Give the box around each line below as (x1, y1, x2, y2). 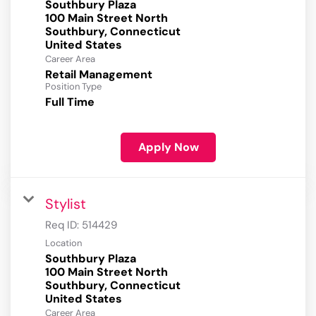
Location (45, 237, 82, 250)
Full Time (45, 95, 95, 110)
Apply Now (138, 140, 199, 155)
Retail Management (45, 67, 152, 83)
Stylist (45, 195, 86, 214)
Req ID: (45, 218, 82, 233)
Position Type (45, 80, 102, 93)
